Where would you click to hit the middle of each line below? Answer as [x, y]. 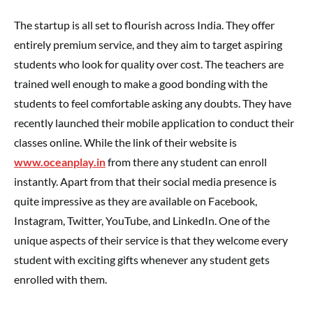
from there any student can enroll [186, 162]
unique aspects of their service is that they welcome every [151, 240]
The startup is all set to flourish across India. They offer [144, 25]
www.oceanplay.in [60, 162]
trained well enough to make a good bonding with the [141, 83]
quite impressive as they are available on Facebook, [136, 201]
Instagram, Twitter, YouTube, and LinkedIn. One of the [142, 220]
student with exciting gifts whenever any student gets [142, 260]
